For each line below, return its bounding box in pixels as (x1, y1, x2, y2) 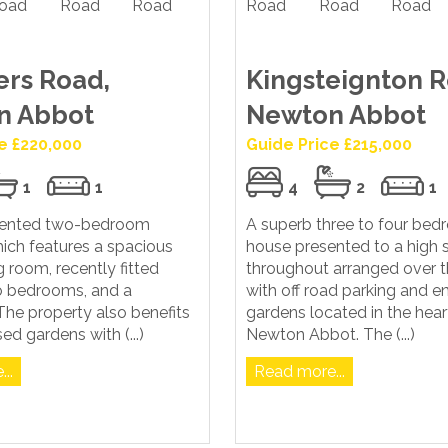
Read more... (253, 362, 345, 382)
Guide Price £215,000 (245, 135, 412, 155)
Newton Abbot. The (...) (245, 325, 415, 345)
